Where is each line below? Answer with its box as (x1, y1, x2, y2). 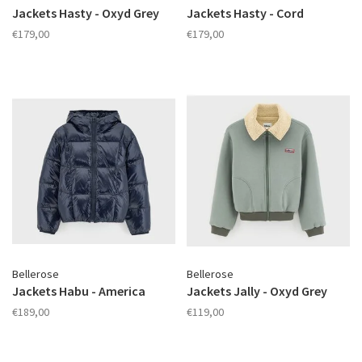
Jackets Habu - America (12, 283, 145, 299)
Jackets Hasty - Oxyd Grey (12, 5, 159, 21)
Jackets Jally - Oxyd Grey (187, 283, 327, 299)
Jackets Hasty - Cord (187, 5, 304, 21)
